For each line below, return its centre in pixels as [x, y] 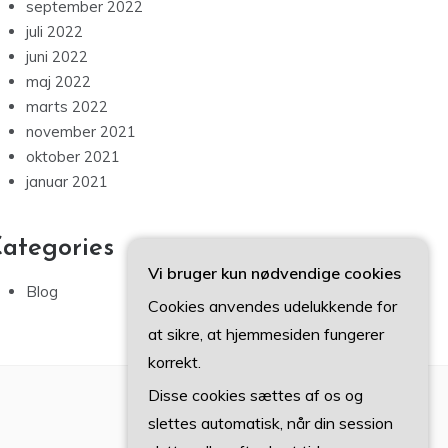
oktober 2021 [73, 157]
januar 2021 [67, 182]
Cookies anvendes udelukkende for [272, 306]
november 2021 [81, 132]
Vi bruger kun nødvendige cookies [274, 273]
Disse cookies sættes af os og [255, 395]
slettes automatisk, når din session [270, 423]
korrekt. [174, 362]
